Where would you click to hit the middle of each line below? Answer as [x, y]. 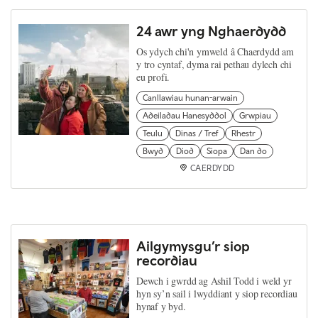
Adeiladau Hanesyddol [185, 116]
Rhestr [243, 133]
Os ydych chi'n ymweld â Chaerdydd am [215, 51]
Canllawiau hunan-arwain [190, 98]
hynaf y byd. [161, 306]
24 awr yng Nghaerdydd [211, 31]
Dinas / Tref [197, 133]
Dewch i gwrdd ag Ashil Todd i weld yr [214, 281]
